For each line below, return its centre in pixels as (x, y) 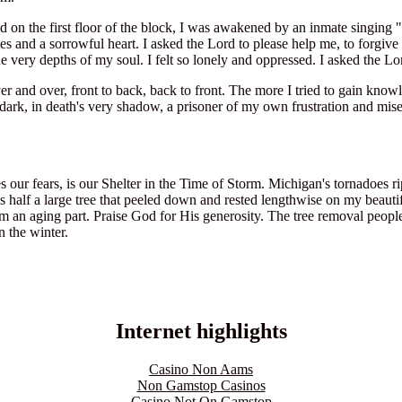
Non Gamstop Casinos (201, 385)
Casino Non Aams (201, 369)
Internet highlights (201, 331)
